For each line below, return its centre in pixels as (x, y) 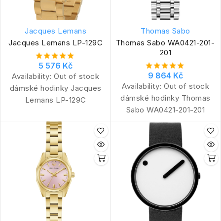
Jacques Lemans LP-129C (55, 42)
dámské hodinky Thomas (166, 98)
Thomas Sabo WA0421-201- (166, 42)
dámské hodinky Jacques (55, 88)
